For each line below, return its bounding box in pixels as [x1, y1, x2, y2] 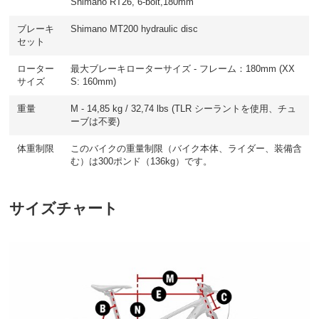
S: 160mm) [70, 76, 116, 87]
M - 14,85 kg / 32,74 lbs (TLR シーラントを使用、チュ [70, 103, 296, 114]
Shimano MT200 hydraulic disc [70, 23, 198, 34]
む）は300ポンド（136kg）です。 [70, 156, 212, 167]
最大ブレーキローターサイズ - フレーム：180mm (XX [70, 63, 295, 74]
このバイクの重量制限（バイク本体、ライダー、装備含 [70, 143, 302, 154]
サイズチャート [9, 200, 119, 217]
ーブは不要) [70, 116, 120, 127]
